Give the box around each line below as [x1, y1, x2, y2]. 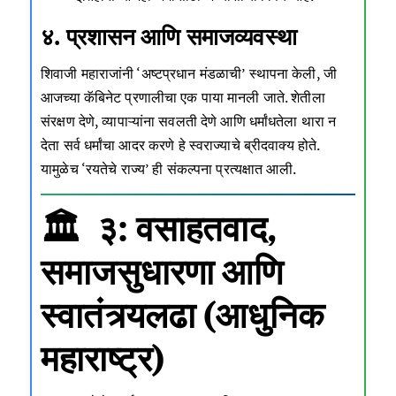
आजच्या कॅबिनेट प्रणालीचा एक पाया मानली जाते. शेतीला [41, 88, 325, 108]
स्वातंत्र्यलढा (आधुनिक [41, 291, 324, 338]
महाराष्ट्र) [41, 334, 165, 381]
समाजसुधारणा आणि [41, 247, 284, 294]
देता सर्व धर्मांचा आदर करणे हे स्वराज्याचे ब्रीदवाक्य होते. [41, 135, 320, 156]
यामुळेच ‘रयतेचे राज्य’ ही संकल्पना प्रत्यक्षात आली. [41, 159, 296, 179]
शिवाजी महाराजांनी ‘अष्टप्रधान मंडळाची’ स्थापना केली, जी [41, 64, 338, 84]
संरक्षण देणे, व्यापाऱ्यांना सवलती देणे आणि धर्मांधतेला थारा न [41, 111, 337, 132]
